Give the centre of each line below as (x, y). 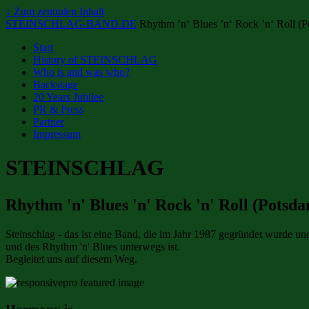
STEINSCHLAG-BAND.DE (71, 24)
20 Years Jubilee (68, 97)
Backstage (56, 84)
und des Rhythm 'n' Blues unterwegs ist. (93, 246)
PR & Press (58, 109)
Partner (49, 122)
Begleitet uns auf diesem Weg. (71, 259)
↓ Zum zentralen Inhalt (55, 11)
